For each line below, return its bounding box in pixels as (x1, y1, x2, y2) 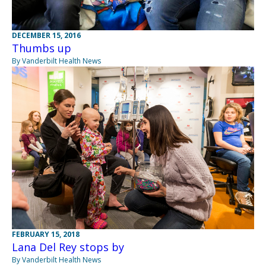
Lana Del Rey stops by (12, 240, 124, 255)
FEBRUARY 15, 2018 (12, 229, 80, 240)
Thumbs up (12, 41, 71, 56)
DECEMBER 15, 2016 (12, 30, 81, 41)
